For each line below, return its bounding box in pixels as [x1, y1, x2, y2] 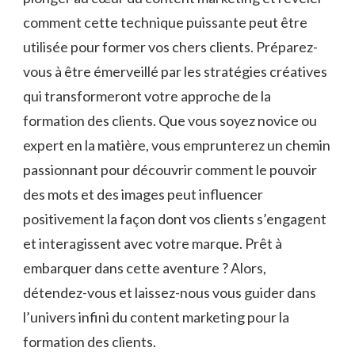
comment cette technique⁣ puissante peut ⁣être [23, 13, 307, 32]
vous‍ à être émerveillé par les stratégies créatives [23, 63, 327, 81]
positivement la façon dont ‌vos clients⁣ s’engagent [23, 210, 326, 228]
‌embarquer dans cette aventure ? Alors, [23, 259, 266, 277]
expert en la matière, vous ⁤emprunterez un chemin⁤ [23, 136, 330, 155]
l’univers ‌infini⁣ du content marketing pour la [23, 308, 289, 326]
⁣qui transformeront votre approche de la [23, 87, 271, 105]
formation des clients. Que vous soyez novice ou [23, 112, 317, 130]
